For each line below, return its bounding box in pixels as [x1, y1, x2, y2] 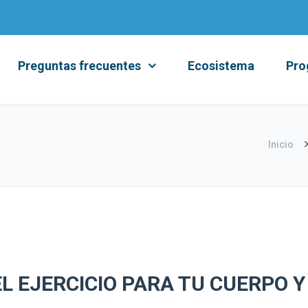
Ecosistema [188, 58, 254, 73]
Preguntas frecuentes [18, 58, 141, 73]
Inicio [268, 139, 294, 150]
